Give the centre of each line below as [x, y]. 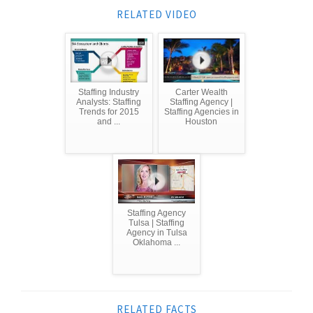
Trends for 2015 [109, 111]
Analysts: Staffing [109, 102]
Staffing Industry [109, 92]
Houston [202, 121]
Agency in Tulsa [156, 232]
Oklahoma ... [156, 242]
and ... [109, 121]
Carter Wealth [201, 92]
